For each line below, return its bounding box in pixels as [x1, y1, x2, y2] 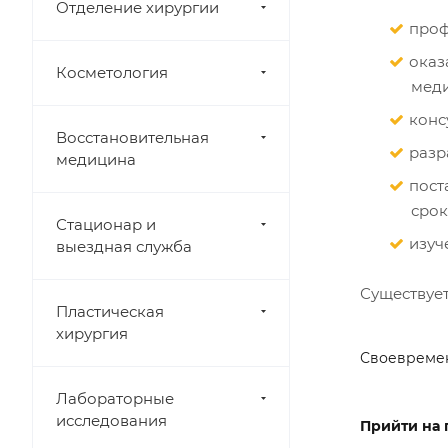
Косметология [56, 63, 168, 82]
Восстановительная [56, 128, 209, 147]
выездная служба [56, 237, 192, 256]
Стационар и [56, 215, 156, 234]
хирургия [56, 324, 128, 343]
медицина [56, 150, 136, 169]
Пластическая [56, 302, 164, 321]
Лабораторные [56, 389, 174, 408]
